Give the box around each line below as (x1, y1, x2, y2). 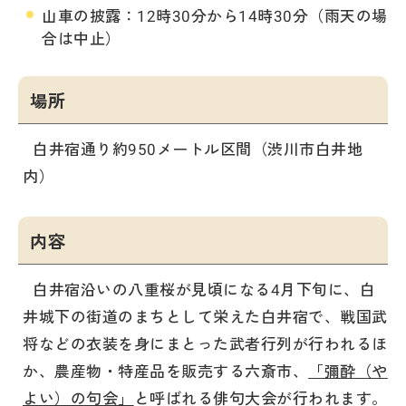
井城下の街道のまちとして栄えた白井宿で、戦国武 (23, 304, 388, 327)
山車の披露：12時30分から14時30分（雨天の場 (42, 4, 388, 26)
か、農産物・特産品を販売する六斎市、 (23, 359, 309, 382)
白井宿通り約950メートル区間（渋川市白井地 (33, 137, 363, 159)
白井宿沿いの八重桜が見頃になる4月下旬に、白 (33, 277, 376, 300)
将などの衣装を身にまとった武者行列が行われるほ (23, 332, 388, 354)
